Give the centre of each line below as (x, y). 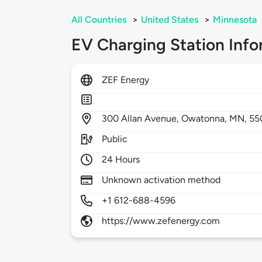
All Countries (99, 20)
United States (170, 20)
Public (115, 139)
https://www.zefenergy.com (161, 221)
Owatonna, (206, 119)
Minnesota (235, 20)
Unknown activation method (161, 180)
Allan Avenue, (151, 119)
